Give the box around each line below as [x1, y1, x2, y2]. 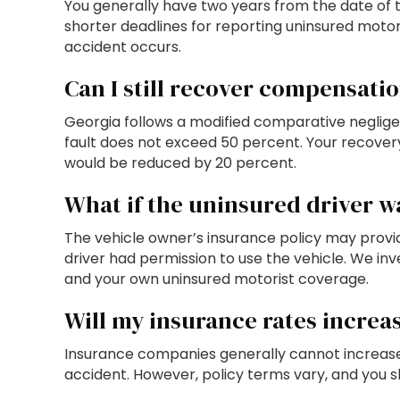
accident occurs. [64, 37, 181, 57]
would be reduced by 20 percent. [64, 153, 296, 173]
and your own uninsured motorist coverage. [64, 269, 369, 289]
